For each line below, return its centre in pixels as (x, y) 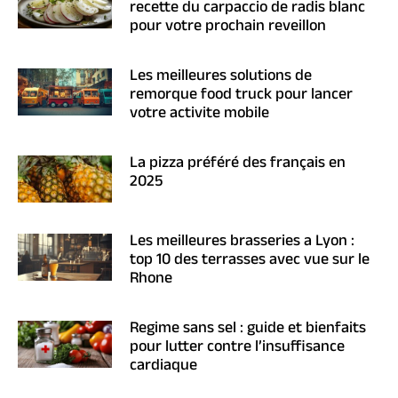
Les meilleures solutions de (221, 78)
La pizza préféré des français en (238, 165)
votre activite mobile (200, 115)
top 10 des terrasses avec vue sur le (250, 262)
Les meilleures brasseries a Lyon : (243, 243)
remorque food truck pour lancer (242, 96)
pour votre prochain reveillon (228, 28)
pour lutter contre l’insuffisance (238, 349)
